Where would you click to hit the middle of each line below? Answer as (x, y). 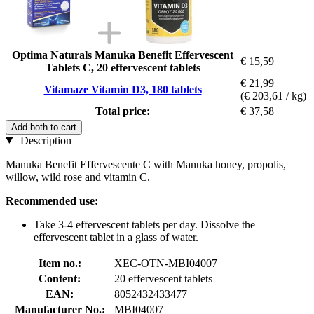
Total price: (123, 111)
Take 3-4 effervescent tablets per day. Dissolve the (144, 224)
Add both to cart (44, 127)
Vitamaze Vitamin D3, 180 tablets (123, 89)
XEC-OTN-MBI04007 (166, 263)
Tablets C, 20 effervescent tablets (123, 67)
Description (44, 140)
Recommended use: (52, 200)
